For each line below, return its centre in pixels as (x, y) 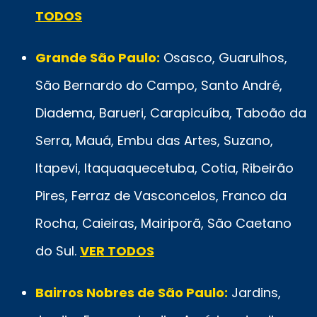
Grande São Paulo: (98, 57)
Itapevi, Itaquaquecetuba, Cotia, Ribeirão (165, 168)
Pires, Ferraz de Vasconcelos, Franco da (161, 195)
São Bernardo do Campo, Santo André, (159, 85)
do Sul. (58, 250)
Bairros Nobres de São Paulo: (132, 292)
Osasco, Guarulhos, (224, 57)
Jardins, (254, 292)
